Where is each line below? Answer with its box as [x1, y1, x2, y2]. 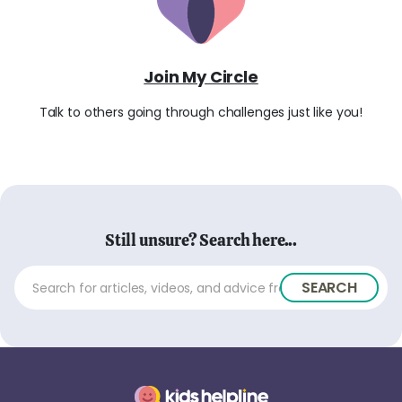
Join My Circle [144, 65, 258, 88]
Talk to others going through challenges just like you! [39, 102, 363, 121]
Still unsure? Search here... [105, 230, 297, 251]
